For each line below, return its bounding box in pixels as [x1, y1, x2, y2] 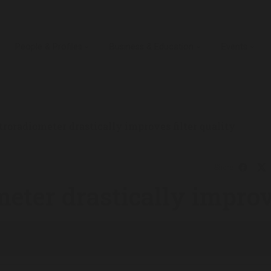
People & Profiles [15, 41, 82, 52]
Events [221, 41, 248, 52]
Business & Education [109, 41, 194, 52]
